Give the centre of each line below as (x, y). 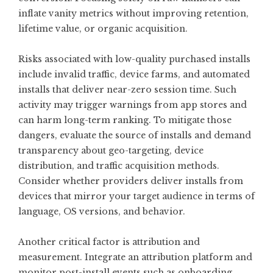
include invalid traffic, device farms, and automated (134, 74)
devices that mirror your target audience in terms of (136, 196)
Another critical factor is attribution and (109, 242)
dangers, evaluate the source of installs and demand (135, 135)
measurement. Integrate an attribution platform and (135, 257)
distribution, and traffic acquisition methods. (119, 166)
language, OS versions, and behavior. (102, 211)
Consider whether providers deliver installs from (131, 181)
